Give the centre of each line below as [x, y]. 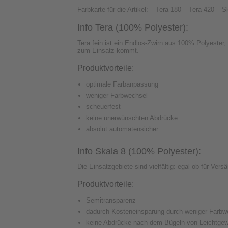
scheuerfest [103, 107]
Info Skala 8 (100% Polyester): [139, 151]
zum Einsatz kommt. [108, 51]
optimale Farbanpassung [122, 84]
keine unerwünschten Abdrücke [132, 118]
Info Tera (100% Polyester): [133, 28]
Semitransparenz [111, 201]
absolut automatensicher [122, 129]
